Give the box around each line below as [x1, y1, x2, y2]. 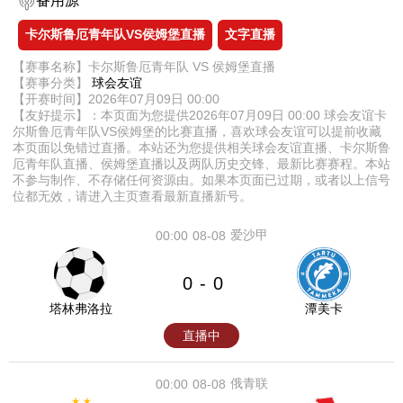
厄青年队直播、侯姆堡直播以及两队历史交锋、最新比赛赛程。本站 [13, 157, 390, 171]
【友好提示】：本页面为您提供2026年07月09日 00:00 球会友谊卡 [13, 108, 387, 122]
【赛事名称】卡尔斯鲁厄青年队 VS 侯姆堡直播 [13, 59, 275, 74]
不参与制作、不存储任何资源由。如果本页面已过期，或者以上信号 [13, 173, 390, 187]
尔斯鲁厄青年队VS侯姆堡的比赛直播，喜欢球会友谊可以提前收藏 [13, 124, 381, 139]
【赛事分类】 [13, 76, 92, 90]
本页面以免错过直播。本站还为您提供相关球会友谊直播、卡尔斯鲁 [13, 140, 390, 155]
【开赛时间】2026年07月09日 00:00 [13, 92, 219, 106]
